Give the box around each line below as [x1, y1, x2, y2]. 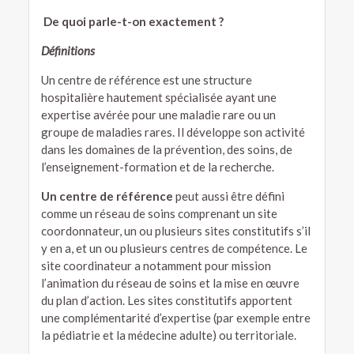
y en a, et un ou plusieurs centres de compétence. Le [40, 241, 307, 256]
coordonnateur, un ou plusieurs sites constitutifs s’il [40, 224, 311, 239]
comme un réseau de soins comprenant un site [40, 206, 277, 221]
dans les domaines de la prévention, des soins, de [40, 142, 292, 157]
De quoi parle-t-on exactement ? [40, 14, 224, 29]
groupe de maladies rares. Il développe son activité [40, 125, 305, 140]
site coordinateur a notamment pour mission [40, 258, 271, 273]
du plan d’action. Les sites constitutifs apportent [40, 293, 292, 308]
